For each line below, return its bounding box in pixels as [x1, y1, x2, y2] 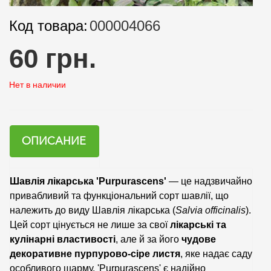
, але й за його [116, 233, 181, 244]
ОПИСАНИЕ [22, 134, 86, 148]
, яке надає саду [180, 248, 252, 259]
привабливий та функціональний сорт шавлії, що [10, 190, 229, 201]
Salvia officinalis [175, 204, 246, 215]
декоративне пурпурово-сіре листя [10, 248, 180, 259]
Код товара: [9, 17, 88, 34]
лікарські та [170, 219, 226, 230]
